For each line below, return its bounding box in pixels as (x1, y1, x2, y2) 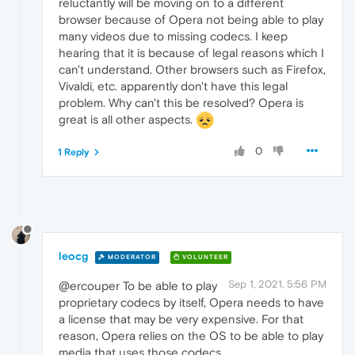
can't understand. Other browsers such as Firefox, (59, 62, 326, 76)
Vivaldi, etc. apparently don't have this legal (59, 78, 288, 93)
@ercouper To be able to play (59, 279, 217, 293)
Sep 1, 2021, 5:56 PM (228, 278, 326, 291)
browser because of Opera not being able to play (59, 12, 323, 26)
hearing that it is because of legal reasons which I (59, 45, 324, 59)
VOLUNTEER (180, 253, 228, 261)
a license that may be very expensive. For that (59, 312, 303, 326)
